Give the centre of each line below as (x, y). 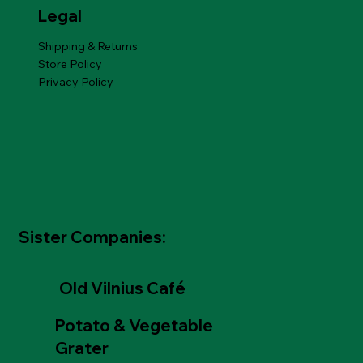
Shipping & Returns (88, 46)
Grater (82, 348)
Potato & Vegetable (134, 326)
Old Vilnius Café (123, 288)
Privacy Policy (76, 81)
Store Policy (70, 64)
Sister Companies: (94, 237)
